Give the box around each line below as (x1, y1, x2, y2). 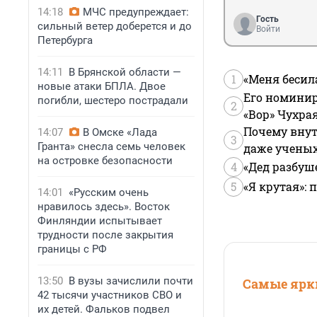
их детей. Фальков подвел (38, 303, 170, 316)
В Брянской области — (69, 66, 181, 79)
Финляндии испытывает (38, 214, 162, 227)
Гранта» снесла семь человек (38, 140, 185, 153)
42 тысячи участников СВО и (38, 289, 182, 301)
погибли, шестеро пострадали (38, 94, 188, 107)
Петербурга (38, 34, 93, 47)
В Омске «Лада (83, 126, 157, 139)
